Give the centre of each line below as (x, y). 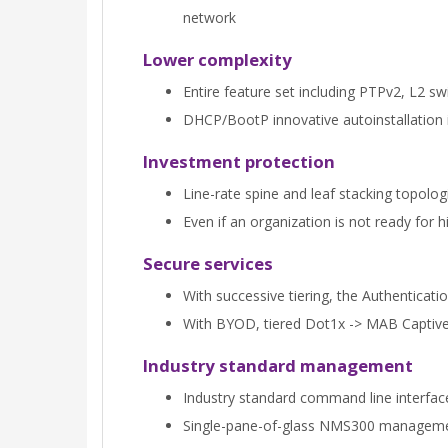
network (209, 18)
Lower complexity (217, 60)
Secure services (208, 264)
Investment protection (239, 162)
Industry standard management (278, 366)
